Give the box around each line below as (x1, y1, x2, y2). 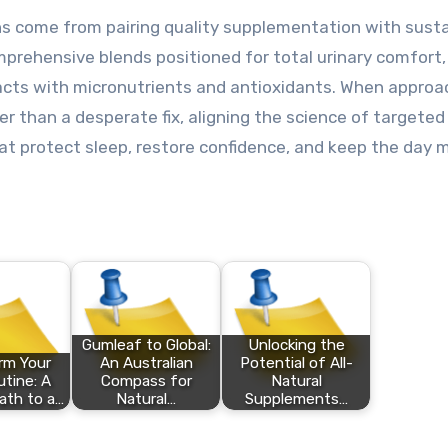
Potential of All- (239, 354, 353, 373)
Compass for (100, 372, 192, 391)
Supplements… (244, 390, 348, 409)
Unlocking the (247, 336, 345, 355)
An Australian (99, 354, 193, 373)
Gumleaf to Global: (81, 336, 211, 355)
